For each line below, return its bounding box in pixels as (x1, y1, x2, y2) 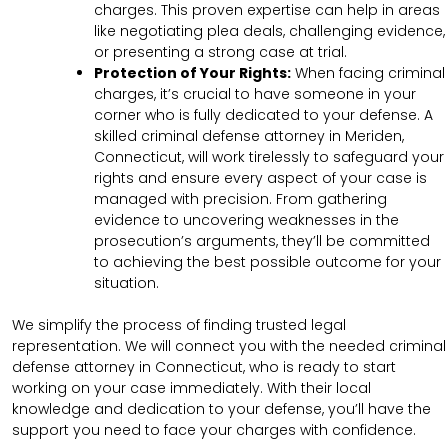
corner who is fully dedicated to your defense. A (94, 105, 433, 126)
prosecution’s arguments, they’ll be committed (94, 231, 430, 252)
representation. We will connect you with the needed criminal (12, 336, 446, 357)
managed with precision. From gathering (94, 189, 387, 210)
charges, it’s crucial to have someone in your (94, 84, 416, 105)
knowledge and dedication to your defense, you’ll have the (12, 399, 431, 420)
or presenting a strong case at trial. (94, 42, 347, 63)
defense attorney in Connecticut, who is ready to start (12, 357, 396, 378)
